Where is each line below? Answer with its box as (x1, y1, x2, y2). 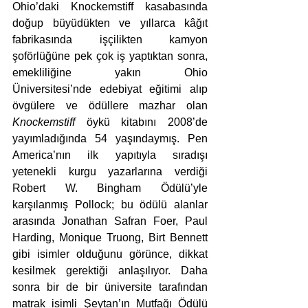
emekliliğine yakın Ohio (12, 67, 208, 79)
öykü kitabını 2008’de (75, 116, 208, 129)
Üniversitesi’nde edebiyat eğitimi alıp (12, 83, 208, 96)
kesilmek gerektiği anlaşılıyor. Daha (12, 265, 208, 277)
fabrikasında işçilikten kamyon (12, 34, 208, 46)
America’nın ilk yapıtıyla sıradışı (12, 149, 208, 162)
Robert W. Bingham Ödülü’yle (12, 182, 208, 195)
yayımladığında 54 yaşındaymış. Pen (12, 133, 208, 145)
